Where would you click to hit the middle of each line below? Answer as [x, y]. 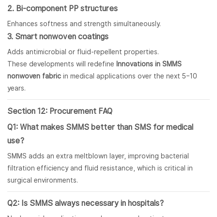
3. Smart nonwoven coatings [58, 37]
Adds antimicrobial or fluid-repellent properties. [83, 52]
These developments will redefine [62, 64]
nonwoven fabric [34, 76]
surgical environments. [43, 180]
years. [16, 88]
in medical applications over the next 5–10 [129, 76]
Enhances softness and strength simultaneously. [84, 24]
